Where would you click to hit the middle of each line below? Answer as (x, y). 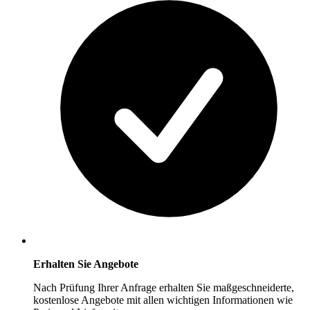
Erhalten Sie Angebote (86, 264)
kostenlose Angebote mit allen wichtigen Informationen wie (163, 300)
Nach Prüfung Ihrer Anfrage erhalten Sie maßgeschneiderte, (164, 288)
